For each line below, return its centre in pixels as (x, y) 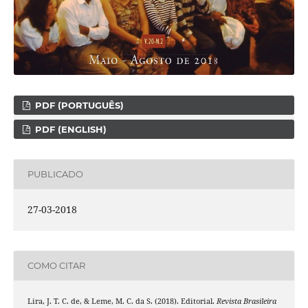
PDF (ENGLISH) (70, 129)
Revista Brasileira (246, 301)
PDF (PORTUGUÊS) (78, 105)
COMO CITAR (56, 266)
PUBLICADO (55, 174)
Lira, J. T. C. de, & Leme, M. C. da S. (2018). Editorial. (122, 301)
